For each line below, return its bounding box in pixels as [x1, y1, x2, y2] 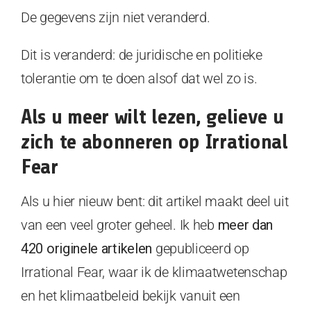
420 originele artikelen [21, 239, 153, 257]
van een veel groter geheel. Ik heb [21, 216, 218, 233]
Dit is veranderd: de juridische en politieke [21, 46, 262, 63]
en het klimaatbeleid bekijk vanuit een [21, 287, 240, 304]
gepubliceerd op [152, 239, 249, 257]
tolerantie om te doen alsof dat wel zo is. [21, 69, 258, 87]
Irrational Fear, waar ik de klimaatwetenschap [21, 263, 287, 280]
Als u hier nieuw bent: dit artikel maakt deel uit [21, 192, 289, 210]
